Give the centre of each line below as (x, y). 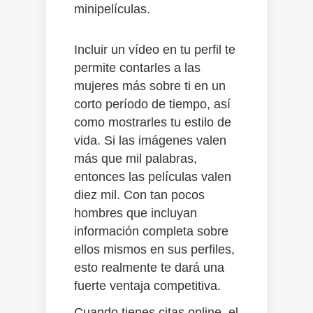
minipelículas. (112, 9)
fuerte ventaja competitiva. (147, 285)
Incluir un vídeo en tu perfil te (155, 49)
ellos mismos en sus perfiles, (154, 249)
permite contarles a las (137, 67)
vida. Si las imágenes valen (150, 140)
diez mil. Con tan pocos (139, 195)
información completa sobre (151, 231)
